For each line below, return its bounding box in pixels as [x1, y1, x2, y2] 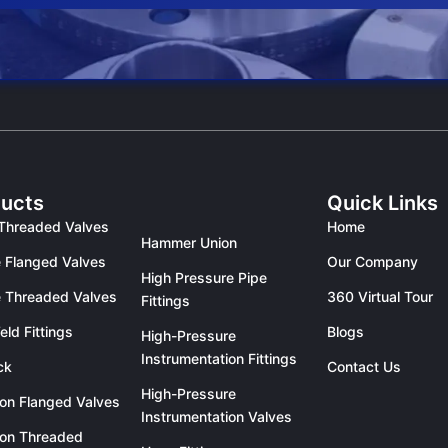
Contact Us [327, 358, 402, 375]
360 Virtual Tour [327, 288, 434, 305]
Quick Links [327, 191, 439, 215]
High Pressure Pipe [140, 269, 267, 286]
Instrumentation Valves [140, 408, 292, 425]
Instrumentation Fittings [140, 350, 297, 367]
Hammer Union [140, 234, 237, 251]
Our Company [327, 253, 419, 270]
